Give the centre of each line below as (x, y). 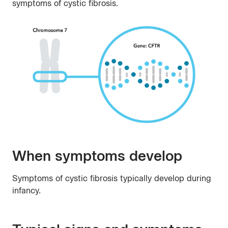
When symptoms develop (97, 156)
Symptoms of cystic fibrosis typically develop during (112, 179)
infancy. (26, 191)
